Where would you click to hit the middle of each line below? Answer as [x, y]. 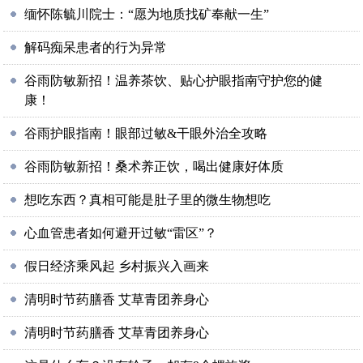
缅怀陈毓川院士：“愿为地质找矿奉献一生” [147, 14]
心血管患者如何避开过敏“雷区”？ [121, 233]
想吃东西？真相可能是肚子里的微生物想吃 [148, 200]
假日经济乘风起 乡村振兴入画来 [117, 266]
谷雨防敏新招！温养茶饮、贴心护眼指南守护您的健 [174, 81]
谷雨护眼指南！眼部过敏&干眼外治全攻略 [146, 133]
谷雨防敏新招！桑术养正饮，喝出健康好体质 [154, 167]
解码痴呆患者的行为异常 [96, 47]
